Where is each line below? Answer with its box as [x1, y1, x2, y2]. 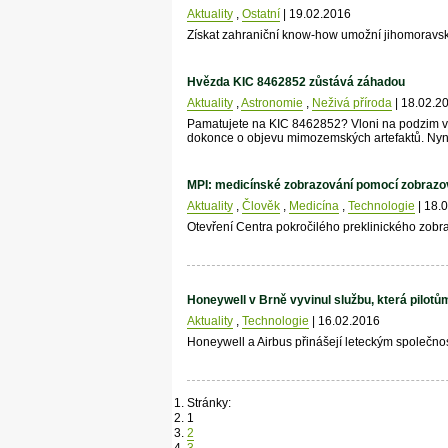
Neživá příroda [311, 96, 392, 111]
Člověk [241, 199, 280, 214]
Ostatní [241, 7, 280, 22]
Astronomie [240, 96, 303, 111]
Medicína [288, 199, 339, 214]
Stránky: [186, 396, 231, 411]
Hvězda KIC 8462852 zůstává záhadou [186, 75, 405, 90]
